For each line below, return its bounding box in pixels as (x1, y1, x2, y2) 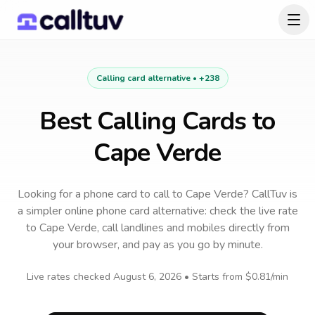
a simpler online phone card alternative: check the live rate (17, 203, 298, 219)
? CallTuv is (243, 186, 297, 202)
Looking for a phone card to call (18, 186, 169, 202)
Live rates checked (27, 270, 113, 283)
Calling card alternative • (96, 72, 199, 84)
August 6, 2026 (113, 270, 181, 283)
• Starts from (181, 270, 245, 283)
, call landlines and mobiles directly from (96, 220, 290, 236)
